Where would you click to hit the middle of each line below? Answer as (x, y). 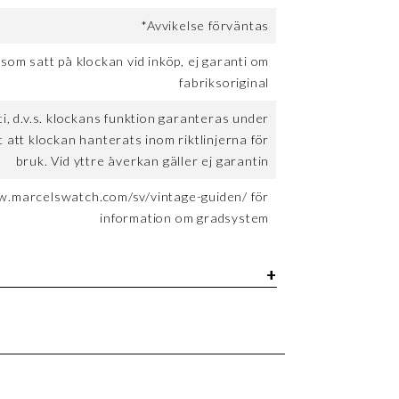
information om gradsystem (185, 218)
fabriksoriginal (224, 83)
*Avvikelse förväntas (205, 26)
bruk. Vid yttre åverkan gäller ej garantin (142, 161)
